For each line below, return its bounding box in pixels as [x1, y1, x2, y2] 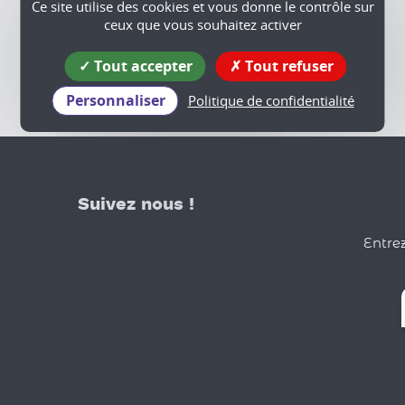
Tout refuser [240, 56, 334, 76]
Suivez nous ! [77, 196, 194, 214]
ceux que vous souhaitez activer [103, 15, 302, 33]
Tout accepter [89, 56, 193, 76]
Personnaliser [65, 90, 165, 110]
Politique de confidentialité [187, 91, 354, 109]
